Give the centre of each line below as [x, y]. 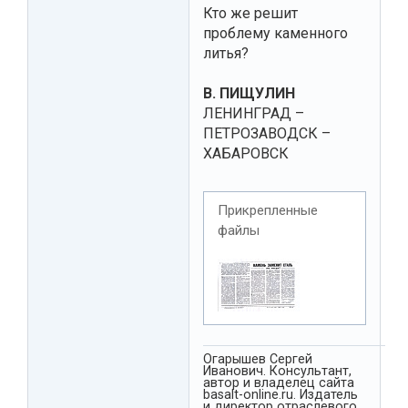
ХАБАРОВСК [246, 154]
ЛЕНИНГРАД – [254, 114]
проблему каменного [275, 34]
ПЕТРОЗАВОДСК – [267, 134]
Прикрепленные [268, 211]
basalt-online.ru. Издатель [280, 394]
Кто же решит [250, 14]
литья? [226, 54]
